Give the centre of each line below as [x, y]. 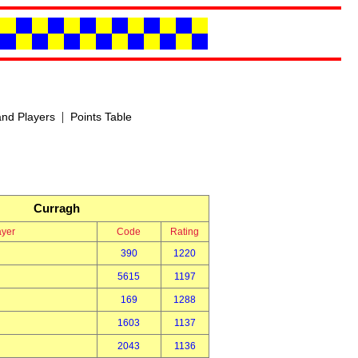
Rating [185, 232]
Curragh [56, 208]
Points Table [101, 117]
